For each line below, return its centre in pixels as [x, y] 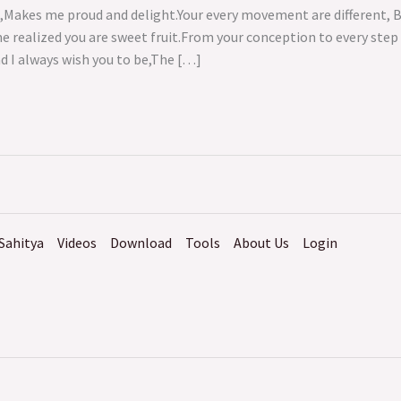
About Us [261, 242]
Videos [77, 242]
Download [141, 242]
